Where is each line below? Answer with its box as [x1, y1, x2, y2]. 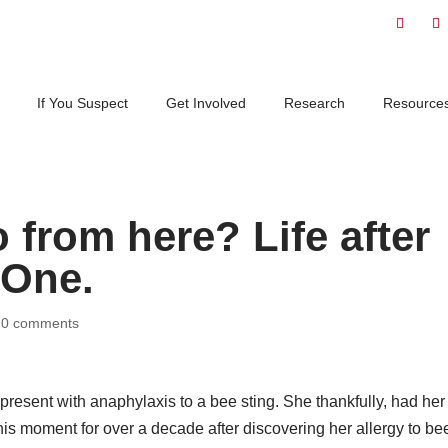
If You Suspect [36, 95, 128, 112]
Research [283, 95, 345, 112]
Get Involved [165, 95, 246, 112]
